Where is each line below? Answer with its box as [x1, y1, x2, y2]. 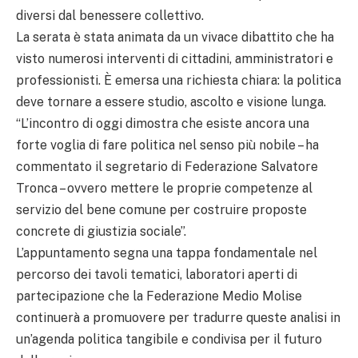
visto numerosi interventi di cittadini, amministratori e [16, 51, 333, 67]
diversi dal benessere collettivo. [16, 8, 204, 24]
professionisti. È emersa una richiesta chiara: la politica [16, 73, 341, 89]
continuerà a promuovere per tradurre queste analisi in [16, 310, 340, 326]
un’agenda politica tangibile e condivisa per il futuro [16, 332, 322, 348]
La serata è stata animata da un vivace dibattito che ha [16, 30, 334, 46]
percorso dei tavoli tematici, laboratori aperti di [16, 267, 297, 283]
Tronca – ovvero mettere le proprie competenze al [16, 181, 312, 197]
